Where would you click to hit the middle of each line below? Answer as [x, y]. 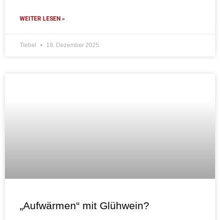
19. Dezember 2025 [72, 45]
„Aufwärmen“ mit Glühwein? [84, 206]
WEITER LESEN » [42, 19]
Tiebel [29, 45]
